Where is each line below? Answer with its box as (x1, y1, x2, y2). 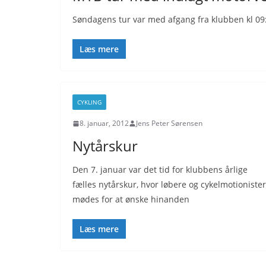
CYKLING (77, 98, 102, 106)
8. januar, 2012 (80, 118, 129, 128)
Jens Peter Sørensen (136, 118, 202, 128)
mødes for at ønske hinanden (72, 194, 189, 205)
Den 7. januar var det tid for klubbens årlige (72, 164, 248, 175)
